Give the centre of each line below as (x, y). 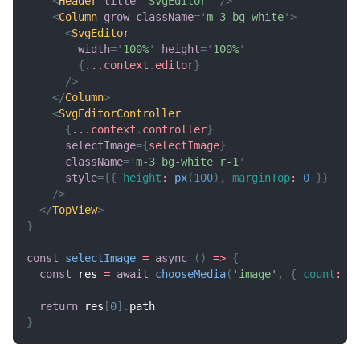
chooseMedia (190, 274)
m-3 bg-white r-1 (187, 161)
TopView (75, 209)
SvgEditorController (120, 113)
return (59, 306)
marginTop (261, 177)
